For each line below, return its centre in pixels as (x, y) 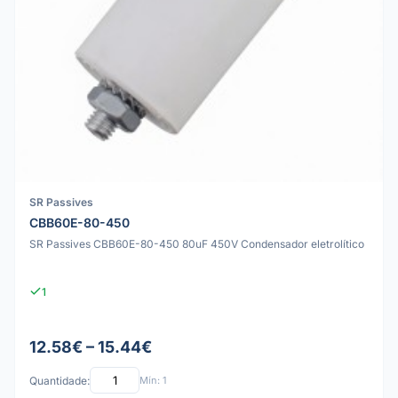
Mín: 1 (153, 380)
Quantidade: (60, 380)
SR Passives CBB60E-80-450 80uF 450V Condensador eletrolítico (197, 243)
